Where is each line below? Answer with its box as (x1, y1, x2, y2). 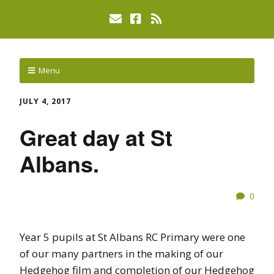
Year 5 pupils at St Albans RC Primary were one (20, 229, 245, 244)
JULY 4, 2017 (20, 96, 71, 106)
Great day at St (20, 120, 172, 153)
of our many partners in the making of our (20, 246, 223, 261)
